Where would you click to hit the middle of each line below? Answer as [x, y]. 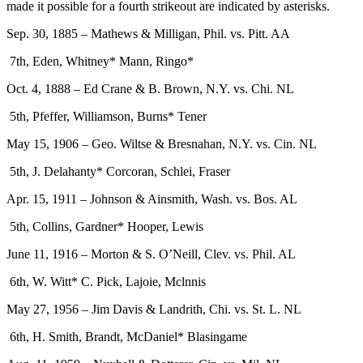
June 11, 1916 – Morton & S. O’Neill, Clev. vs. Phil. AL [151, 254]
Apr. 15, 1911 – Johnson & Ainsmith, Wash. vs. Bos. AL [152, 199]
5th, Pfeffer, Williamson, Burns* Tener [108, 116]
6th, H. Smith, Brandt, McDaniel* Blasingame [128, 336]
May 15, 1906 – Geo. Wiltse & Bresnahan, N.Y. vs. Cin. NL [162, 143]
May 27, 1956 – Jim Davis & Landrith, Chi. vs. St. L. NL [154, 309]
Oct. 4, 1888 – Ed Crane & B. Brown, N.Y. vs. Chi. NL [150, 88]
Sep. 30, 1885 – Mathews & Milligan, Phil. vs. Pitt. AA [148, 33]
